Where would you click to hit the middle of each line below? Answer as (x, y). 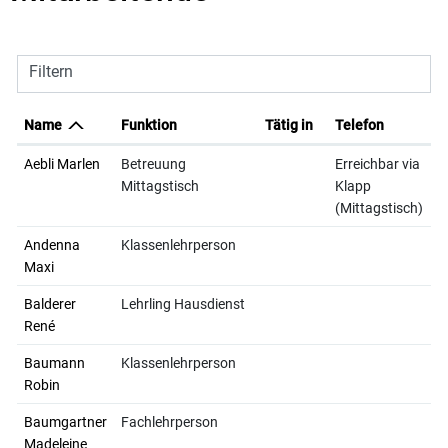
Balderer (50, 304)
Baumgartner (65, 422)
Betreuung (153, 164)
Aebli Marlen (62, 164)
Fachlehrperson (169, 422)
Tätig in (289, 125)
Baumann (54, 363)
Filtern (51, 71)
